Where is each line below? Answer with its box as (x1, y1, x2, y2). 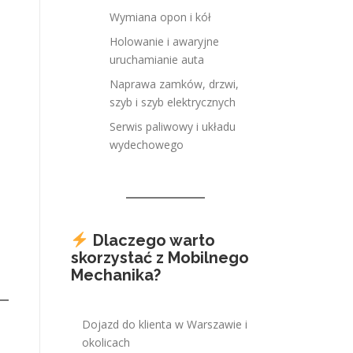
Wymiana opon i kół (110, 9, 211, 24)
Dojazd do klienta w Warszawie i (82, 317, 247, 332)
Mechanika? (71, 266, 161, 284)
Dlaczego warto (92, 231, 215, 250)
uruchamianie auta (110, 52, 204, 67)
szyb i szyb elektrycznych (110, 95, 236, 110)
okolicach (82, 335, 130, 350)
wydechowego (110, 137, 184, 152)
